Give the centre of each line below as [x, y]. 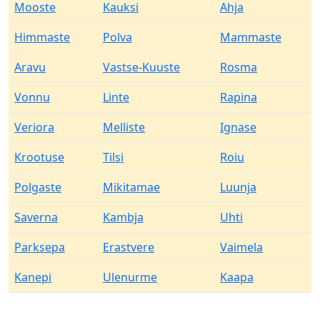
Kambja [123, 217]
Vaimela [241, 247]
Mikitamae [131, 187]
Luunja [238, 187]
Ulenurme [130, 277]
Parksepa [40, 247]
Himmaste [42, 37]
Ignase [238, 127]
